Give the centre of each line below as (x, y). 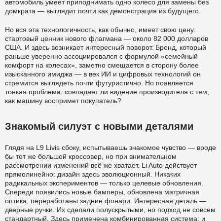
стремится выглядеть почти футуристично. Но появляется (99, 83)
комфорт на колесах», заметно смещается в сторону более (102, 65)
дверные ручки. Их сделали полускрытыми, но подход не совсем (110, 209)
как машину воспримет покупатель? (63, 100)
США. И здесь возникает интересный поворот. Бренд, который (106, 47)
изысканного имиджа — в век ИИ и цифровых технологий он (103, 74)
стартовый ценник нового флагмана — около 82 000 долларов (107, 38)
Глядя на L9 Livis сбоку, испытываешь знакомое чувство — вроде (110, 147)
